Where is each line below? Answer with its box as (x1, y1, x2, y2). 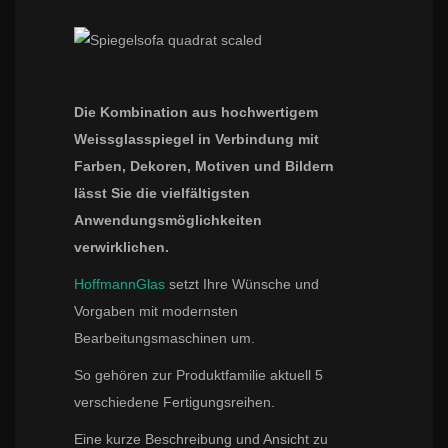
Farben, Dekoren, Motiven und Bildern (74, 157, 334, 174)
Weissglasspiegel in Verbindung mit (74, 130, 319, 147)
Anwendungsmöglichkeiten (74, 211, 262, 228)
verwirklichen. (74, 238, 169, 255)
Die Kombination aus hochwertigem (74, 103, 318, 120)
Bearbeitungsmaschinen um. (74, 329, 255, 346)
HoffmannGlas (74, 275, 169, 292)
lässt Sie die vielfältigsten (74, 184, 250, 201)
